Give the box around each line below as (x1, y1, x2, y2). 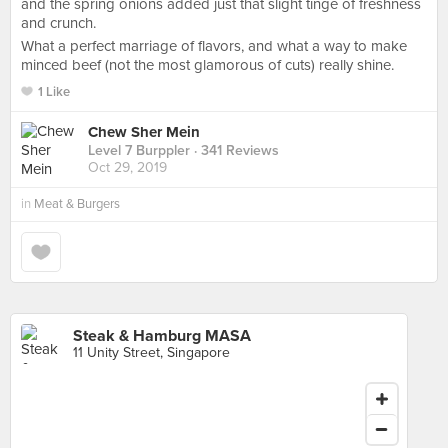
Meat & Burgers (34, 196, 120, 212)
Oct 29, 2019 (88, 159, 167, 177)
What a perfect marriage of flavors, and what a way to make (21, 37, 407, 55)
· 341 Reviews (190, 142, 279, 160)
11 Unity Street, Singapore (73, 344, 230, 361)
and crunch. (21, 14, 96, 32)
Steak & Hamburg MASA (73, 326, 251, 346)
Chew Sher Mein (88, 123, 200, 142)
